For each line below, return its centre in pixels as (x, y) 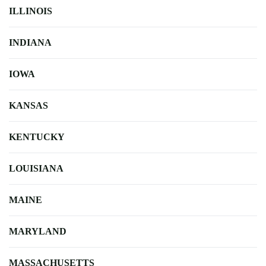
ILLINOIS (31, 11)
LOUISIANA (36, 168)
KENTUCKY (37, 137)
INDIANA (30, 42)
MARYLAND (38, 231)
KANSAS (28, 105)
